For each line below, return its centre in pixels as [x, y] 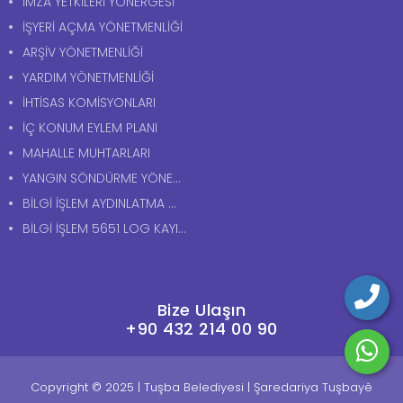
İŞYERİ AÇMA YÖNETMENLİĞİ [103, 27]
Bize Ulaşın [201, 309]
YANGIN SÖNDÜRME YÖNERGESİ [98, 178]
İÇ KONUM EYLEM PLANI [90, 127]
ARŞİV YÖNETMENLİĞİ [83, 52]
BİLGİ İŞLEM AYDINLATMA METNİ [95, 203]
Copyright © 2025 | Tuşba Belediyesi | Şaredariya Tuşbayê [201, 387]
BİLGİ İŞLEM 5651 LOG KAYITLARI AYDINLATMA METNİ [100, 228]
